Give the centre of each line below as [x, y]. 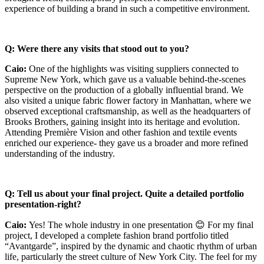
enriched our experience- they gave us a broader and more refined [126, 143]
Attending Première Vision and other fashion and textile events [121, 133]
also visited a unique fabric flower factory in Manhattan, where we [128, 101]
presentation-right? [43, 204]
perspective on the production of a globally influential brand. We [124, 90]
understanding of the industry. [61, 154]
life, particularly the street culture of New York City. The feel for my [131, 257]
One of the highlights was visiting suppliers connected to [134, 69]
